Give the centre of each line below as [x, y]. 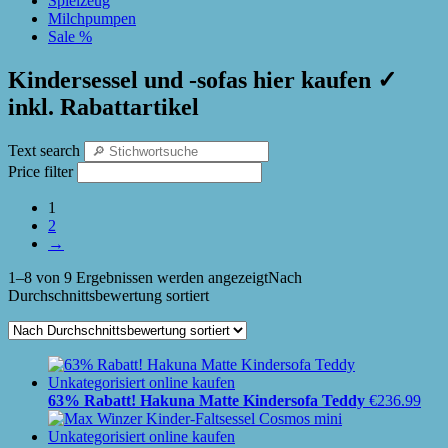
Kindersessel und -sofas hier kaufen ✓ [202, 79]
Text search [44, 150]
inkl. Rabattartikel [103, 106]
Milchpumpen [92, 18]
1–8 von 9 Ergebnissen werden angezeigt [138, 277]
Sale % [70, 36]
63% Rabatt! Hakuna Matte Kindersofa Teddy [206, 400]
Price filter [40, 171]
